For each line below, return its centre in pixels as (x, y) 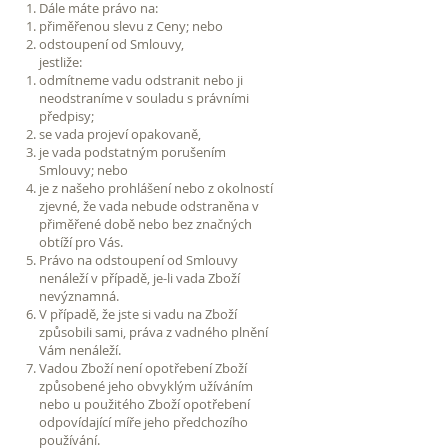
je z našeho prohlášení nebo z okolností (156, 187)
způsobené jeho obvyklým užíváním (146, 385)
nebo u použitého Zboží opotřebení (144, 403)
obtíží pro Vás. (81, 241)
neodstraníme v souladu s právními (144, 97)
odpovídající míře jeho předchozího (143, 421)
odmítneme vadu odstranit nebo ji (141, 79)
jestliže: (60, 61)
